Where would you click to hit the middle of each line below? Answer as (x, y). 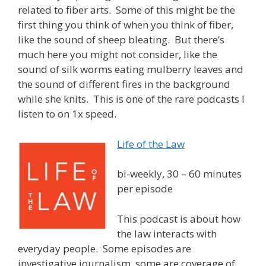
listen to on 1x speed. (67, 114)
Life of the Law (151, 144)
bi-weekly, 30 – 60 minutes (179, 174)
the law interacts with (167, 233)
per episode (145, 189)
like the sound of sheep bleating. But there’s (121, 40)
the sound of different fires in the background (124, 84)
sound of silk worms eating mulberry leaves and (131, 69)
